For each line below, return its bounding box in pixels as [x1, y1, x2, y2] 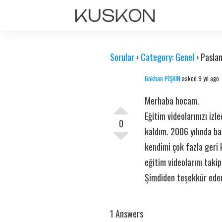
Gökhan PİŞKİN [145, 73, 180, 83]
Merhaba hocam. [145, 94, 199, 107]
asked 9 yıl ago [180, 73, 219, 83]
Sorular [110, 51, 134, 63]
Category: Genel [141, 51, 194, 63]
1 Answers [110, 207, 143, 220]
